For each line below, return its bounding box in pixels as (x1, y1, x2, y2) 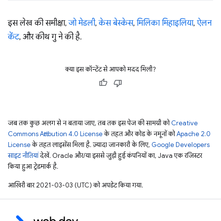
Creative (171, 118, 198, 127)
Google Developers (151, 140, 210, 149)
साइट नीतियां (8, 151, 38, 160)
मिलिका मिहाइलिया (137, 18, 193, 28)
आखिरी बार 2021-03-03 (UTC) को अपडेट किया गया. (8, 181, 143, 189)
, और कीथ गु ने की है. (19, 32, 82, 42)
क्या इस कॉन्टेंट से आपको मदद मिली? (65, 65, 156, 74)
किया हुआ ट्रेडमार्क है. (8, 162, 58, 171)
